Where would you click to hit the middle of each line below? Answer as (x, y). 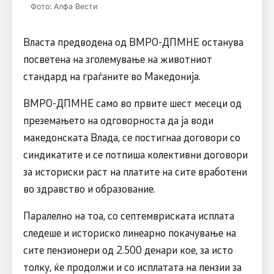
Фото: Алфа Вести (64, 7)
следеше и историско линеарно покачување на (129, 233)
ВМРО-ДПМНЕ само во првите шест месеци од (132, 103)
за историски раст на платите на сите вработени (135, 172)
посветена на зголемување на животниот (117, 59)
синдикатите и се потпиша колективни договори (135, 154)
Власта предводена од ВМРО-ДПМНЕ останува (133, 42)
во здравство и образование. (89, 189)
